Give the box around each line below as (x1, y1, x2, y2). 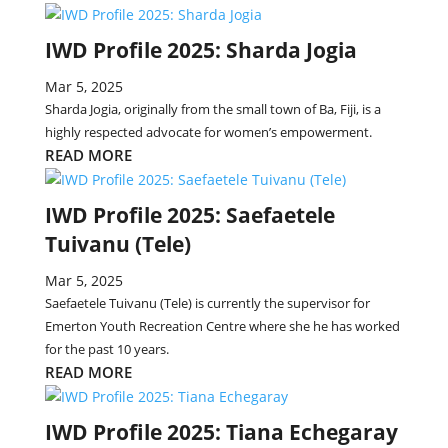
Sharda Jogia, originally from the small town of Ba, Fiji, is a (44, 100, 381, 118)
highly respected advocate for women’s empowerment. (44, 123, 372, 141)
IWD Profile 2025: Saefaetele (44, 201, 335, 229)
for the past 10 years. (44, 340, 169, 358)
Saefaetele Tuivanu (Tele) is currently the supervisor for (44, 294, 370, 312)
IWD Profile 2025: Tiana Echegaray (44, 418, 398, 446)
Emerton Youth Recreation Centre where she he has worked (44, 317, 400, 335)
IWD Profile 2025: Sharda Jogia (44, 36, 357, 64)
